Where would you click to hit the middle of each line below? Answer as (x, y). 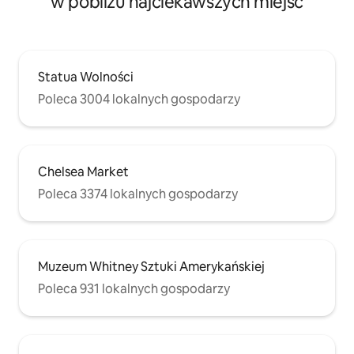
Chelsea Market (83, 171)
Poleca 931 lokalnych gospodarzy (134, 288)
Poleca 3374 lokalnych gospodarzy (138, 194)
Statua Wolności (86, 77)
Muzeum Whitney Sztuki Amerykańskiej (151, 266)
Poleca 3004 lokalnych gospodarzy (139, 99)
